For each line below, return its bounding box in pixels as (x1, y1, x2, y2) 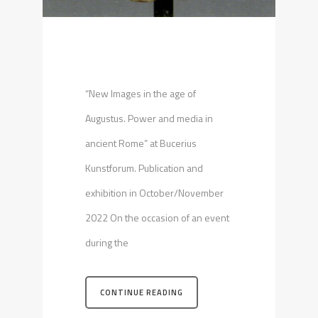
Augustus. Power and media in (85, 111, 213, 126)
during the (85, 235, 128, 251)
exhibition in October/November (85, 185, 224, 201)
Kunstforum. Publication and (85, 160, 203, 176)
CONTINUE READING (100, 287, 183, 299)
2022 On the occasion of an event (85, 210, 229, 226)
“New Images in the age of (85, 86, 196, 102)
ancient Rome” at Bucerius (85, 136, 197, 151)
